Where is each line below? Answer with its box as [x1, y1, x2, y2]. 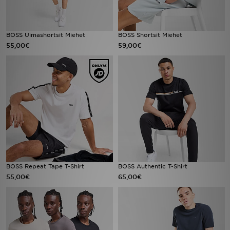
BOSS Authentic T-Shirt [118, 163, 187, 170]
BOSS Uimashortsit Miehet [6, 31, 85, 39]
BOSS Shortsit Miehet [118, 31, 182, 39]
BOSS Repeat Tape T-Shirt [6, 163, 84, 170]
